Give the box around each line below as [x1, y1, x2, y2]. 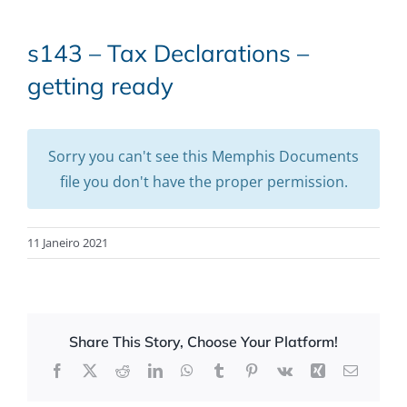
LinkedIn [161, 362, 214, 377]
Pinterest [257, 362, 307, 377]
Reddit [128, 362, 167, 377]
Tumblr [224, 362, 267, 377]
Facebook [63, 362, 120, 377]
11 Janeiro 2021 [27, 233, 108, 251]
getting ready [27, 71, 174, 101]
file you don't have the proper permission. [59, 171, 348, 192]
